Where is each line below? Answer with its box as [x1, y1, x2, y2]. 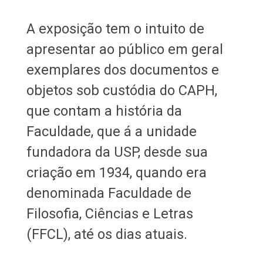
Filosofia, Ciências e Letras [26, 205, 193, 222]
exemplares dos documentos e [26, 62, 219, 79]
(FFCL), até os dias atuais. [26, 226, 191, 243]
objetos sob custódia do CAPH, [26, 82, 217, 99]
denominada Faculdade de [26, 185, 191, 202]
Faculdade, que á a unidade [26, 123, 197, 140]
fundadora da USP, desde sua [26, 144, 208, 161]
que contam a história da [26, 103, 182, 120]
